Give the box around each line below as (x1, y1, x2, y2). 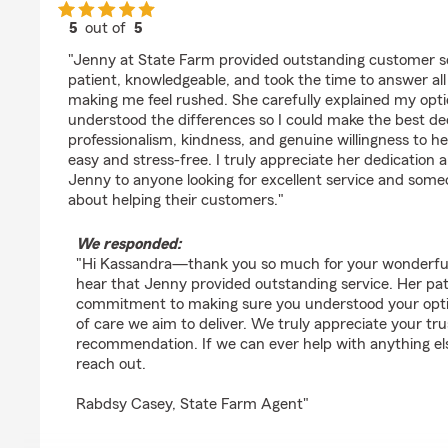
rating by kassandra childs (104, 38, 283, 54)
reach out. (76, 356, 146, 372)
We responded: (76, 236, 181, 252)
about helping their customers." (68, 192, 284, 208)
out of (81, 20, 135, 36)
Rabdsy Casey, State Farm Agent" (76, 396, 309, 412)
